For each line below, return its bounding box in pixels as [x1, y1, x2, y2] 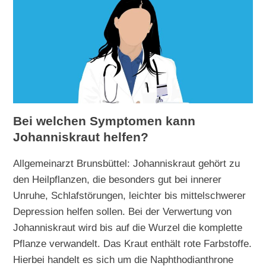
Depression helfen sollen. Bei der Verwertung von [13, 205, 232, 218]
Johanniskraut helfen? [13, 129, 149, 144]
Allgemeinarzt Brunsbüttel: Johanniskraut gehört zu [13, 157, 240, 170]
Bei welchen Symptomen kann [13, 113, 196, 128]
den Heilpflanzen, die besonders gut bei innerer [13, 173, 222, 186]
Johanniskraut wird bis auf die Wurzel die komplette [13, 221, 243, 234]
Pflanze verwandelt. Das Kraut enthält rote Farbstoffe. [13, 237, 252, 250]
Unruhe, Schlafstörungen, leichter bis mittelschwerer [13, 189, 246, 202]
